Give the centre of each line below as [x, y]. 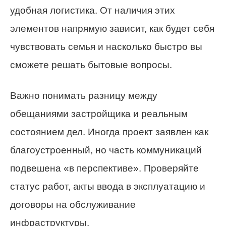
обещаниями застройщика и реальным [99, 114]
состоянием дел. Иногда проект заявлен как [109, 132]
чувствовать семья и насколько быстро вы [106, 47]
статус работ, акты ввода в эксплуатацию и [108, 187]
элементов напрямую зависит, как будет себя [112, 29]
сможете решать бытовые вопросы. [91, 65]
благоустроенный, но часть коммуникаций [106, 150]
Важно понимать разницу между [84, 96]
